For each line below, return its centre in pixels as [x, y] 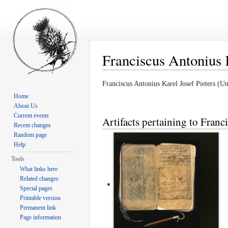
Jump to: [116, 74]
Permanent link [38, 208]
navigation [144, 74]
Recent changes [33, 125]
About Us [26, 106]
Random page [31, 135]
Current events [32, 116]
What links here [39, 169]
